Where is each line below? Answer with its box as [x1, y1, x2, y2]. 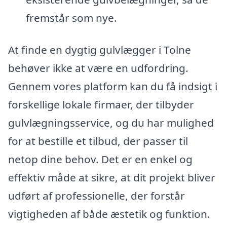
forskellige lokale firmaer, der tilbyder [8, 97, 194, 112]
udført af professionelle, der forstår [8, 188, 185, 203]
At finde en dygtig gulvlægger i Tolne [8, 43, 191, 57]
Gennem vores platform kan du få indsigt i [8, 79, 217, 94]
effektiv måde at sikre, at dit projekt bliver [8, 170, 215, 185]
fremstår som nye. [25, 10, 117, 25]
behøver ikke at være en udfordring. [8, 61, 188, 75]
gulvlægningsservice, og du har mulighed [8, 116, 214, 130]
